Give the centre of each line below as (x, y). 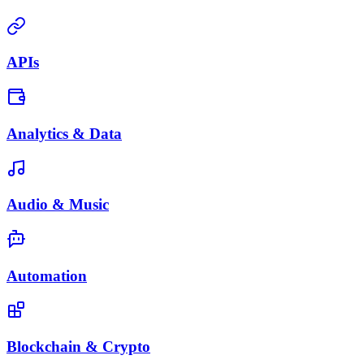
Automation (47, 275)
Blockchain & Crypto (78, 347)
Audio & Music (58, 205)
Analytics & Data (64, 133)
